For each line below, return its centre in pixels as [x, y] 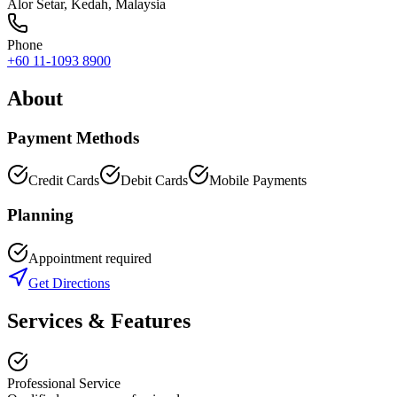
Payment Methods [73, 137]
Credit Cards [64, 181]
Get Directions [69, 283]
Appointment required [90, 258]
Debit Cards [154, 181]
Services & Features [99, 320]
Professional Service [64, 383]
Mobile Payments [258, 181]
